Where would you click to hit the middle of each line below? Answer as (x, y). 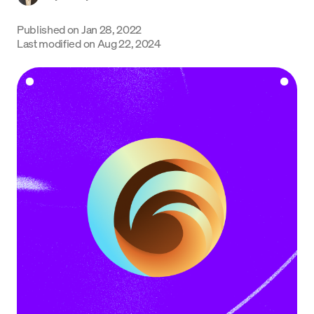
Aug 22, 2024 (129, 43)
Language (36, 22)
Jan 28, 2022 (111, 29)
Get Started (157, 54)
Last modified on (56, 43)
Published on (48, 29)
